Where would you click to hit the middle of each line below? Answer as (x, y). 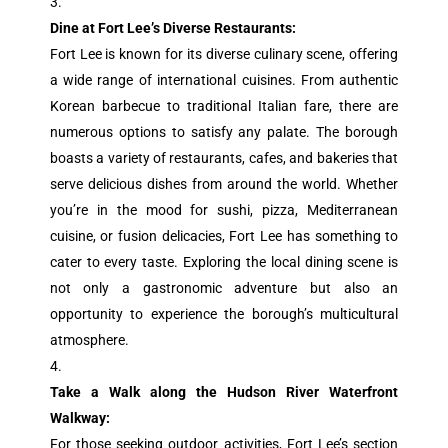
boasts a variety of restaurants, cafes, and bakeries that (224, 158)
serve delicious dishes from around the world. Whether (224, 184)
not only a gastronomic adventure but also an (224, 288)
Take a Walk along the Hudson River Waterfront (224, 392)
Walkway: (79, 418)
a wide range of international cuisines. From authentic (224, 80)
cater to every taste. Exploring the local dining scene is (224, 262)
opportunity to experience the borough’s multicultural (224, 314)
